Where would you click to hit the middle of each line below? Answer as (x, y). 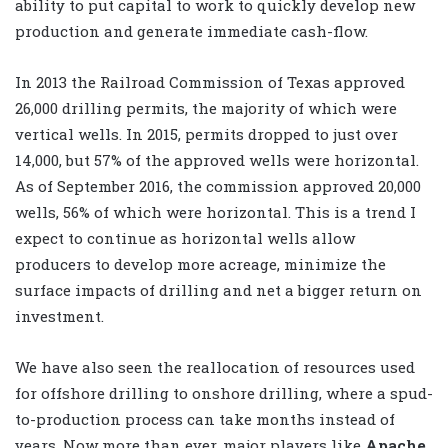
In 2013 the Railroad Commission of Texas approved (210, 82)
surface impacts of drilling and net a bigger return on (218, 290)
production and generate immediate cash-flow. (191, 31)
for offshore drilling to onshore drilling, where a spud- (224, 393)
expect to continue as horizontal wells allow (185, 238)
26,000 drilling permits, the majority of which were (206, 108)
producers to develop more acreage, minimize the (200, 264)
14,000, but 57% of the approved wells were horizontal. (217, 160)
